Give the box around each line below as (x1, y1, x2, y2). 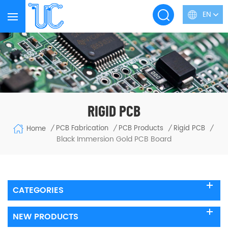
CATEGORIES (13, 184, 64, 197)
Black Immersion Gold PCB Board (56, 133, 172, 146)
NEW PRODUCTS (13, 210, 78, 224)
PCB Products (119, 123, 163, 134)
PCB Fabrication (56, 123, 108, 134)
